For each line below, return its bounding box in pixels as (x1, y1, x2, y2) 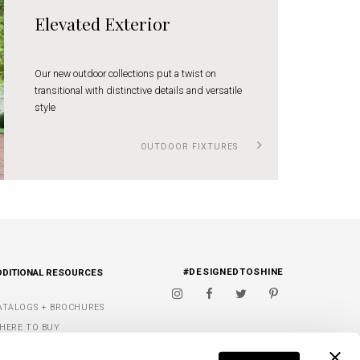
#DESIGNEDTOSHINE (182, 266, 284, 278)
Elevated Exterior (34, 11, 170, 35)
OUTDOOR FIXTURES (140, 141, 241, 153)
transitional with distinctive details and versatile (34, 84, 242, 96)
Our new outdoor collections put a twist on (34, 67, 216, 80)
